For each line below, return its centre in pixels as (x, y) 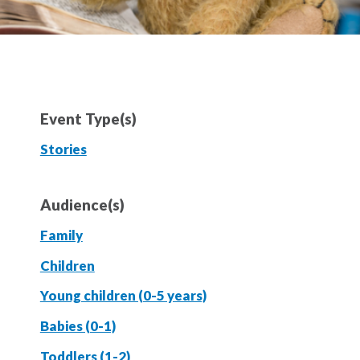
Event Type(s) (88, 119)
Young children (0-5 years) (123, 296)
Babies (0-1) (78, 326)
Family (61, 235)
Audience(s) (82, 205)
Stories (63, 149)
